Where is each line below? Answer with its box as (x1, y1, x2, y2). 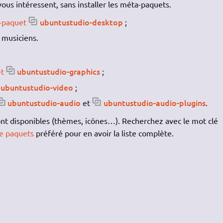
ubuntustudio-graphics (17, 66, 101, 77)
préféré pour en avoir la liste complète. (33, 128, 174, 138)
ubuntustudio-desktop (39, 16, 123, 27)
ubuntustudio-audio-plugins (104, 97, 206, 109)
